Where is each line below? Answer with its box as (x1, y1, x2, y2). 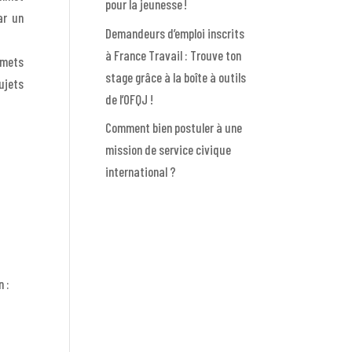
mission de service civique (105, 141, 232, 158)
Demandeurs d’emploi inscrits (105, 24, 245, 41)
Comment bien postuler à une (105, 119, 243, 136)
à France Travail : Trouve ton (105, 46, 242, 63)
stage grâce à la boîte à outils (105, 68, 247, 85)
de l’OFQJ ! (105, 90, 154, 107)
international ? (105, 163, 177, 180)
